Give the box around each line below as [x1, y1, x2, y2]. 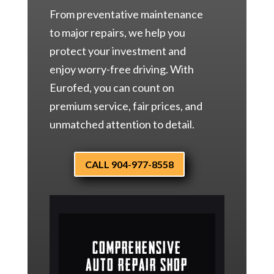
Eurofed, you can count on [49, 81, 174, 95]
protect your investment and [49, 44, 186, 58]
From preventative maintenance [49, 7, 203, 21]
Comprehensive [92, 237, 182, 256]
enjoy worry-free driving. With [49, 62, 194, 76]
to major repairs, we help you [49, 26, 185, 40]
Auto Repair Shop [86, 254, 188, 273]
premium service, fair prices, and [49, 99, 202, 113]
